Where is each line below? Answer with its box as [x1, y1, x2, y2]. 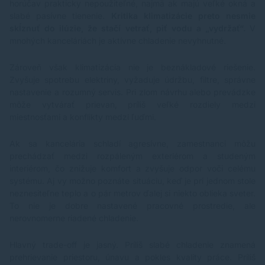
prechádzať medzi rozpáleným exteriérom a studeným [9, 151, 256, 161]
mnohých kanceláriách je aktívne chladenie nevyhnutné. [9, 35, 226, 46]
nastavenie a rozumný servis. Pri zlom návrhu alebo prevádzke [9, 87, 256, 98]
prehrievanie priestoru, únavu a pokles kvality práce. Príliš [9, 252, 256, 263]
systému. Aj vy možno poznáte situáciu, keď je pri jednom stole [9, 176, 256, 186]
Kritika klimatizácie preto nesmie [111, 11, 256, 21]
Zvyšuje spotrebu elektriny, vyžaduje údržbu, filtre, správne [9, 75, 256, 85]
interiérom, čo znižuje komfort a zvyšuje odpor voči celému [9, 163, 256, 174]
